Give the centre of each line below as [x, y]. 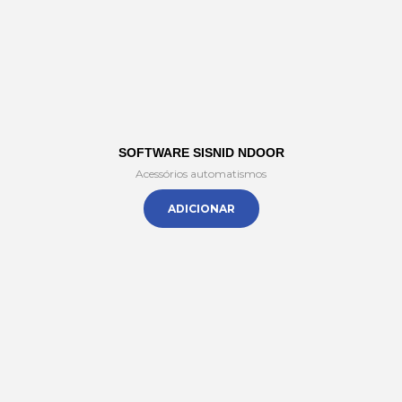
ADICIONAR [201, 209]
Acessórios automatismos [201, 174]
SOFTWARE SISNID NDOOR [201, 153]
